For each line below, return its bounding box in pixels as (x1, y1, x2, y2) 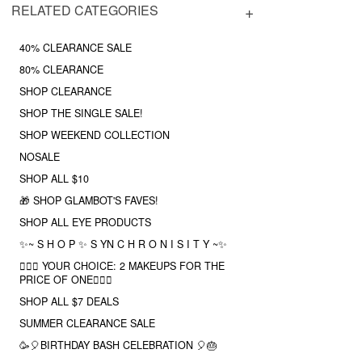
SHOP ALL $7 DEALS (19, 294, 119, 309)
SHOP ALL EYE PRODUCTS (19, 215, 151, 230)
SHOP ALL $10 (19, 171, 89, 187)
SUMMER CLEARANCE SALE (19, 316, 155, 331)
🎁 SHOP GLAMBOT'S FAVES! (19, 193, 158, 208)
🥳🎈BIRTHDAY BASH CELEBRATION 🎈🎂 (19, 338, 217, 353)
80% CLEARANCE (19, 62, 103, 78)
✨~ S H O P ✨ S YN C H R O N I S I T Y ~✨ (19, 237, 227, 252)
